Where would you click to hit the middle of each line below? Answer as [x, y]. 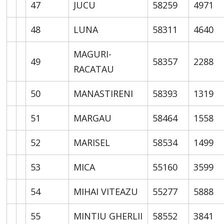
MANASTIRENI [103, 93]
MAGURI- [93, 54]
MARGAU [93, 118]
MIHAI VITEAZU [106, 191]
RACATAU [94, 69]
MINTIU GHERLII [108, 216]
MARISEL [92, 142]
